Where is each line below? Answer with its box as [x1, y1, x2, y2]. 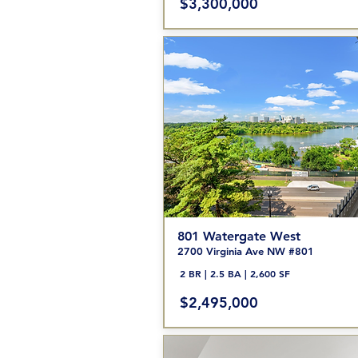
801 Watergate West [177, 229, 300, 244]
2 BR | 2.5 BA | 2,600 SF [179, 267, 290, 280]
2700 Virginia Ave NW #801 [177, 245, 314, 257]
